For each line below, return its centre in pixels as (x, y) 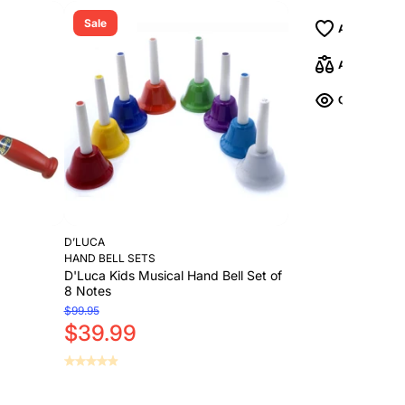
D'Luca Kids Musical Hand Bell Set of (173, 275)
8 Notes (87, 290)
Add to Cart (139, 395)
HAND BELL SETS (109, 258)
